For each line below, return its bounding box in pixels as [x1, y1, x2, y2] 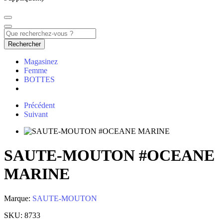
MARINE [4, 165, 70, 183]
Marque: [4, 194, 32, 203]
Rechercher [8, 40, 41, 48]
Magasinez [24, 57, 58, 66]
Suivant [24, 110, 48, 118]
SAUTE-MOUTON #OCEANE [4, 146, 215, 165]
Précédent [24, 101, 55, 110]
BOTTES [24, 75, 55, 84]
